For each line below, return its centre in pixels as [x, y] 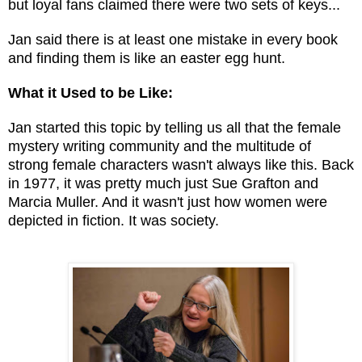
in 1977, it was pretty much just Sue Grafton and [163, 183]
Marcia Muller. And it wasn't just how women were [168, 202]
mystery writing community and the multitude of [160, 146]
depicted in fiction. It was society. [116, 220]
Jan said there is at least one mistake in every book [173, 39]
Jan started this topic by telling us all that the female [175, 127]
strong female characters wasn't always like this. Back [181, 164]
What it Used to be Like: [90, 93]
